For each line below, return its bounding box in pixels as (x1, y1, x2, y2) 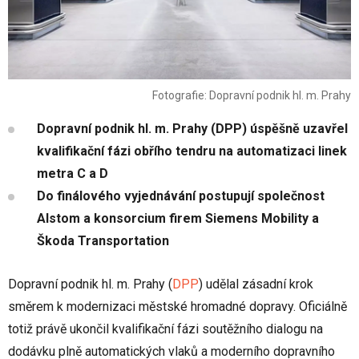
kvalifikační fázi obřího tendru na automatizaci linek (37, 143, 347, 159)
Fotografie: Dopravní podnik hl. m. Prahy (152, 89, 351, 103)
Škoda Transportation (37, 233, 169, 249)
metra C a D (37, 166, 108, 182)
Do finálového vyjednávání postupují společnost (37, 188, 325, 204)
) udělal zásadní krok (199, 276, 313, 292)
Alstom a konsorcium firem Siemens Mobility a (37, 211, 319, 227)
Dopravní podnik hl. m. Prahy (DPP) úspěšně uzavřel (37, 121, 348, 137)
